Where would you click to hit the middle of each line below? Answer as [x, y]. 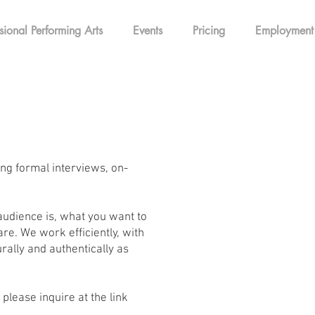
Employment [284, 31]
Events [147, 31]
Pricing [208, 31]
